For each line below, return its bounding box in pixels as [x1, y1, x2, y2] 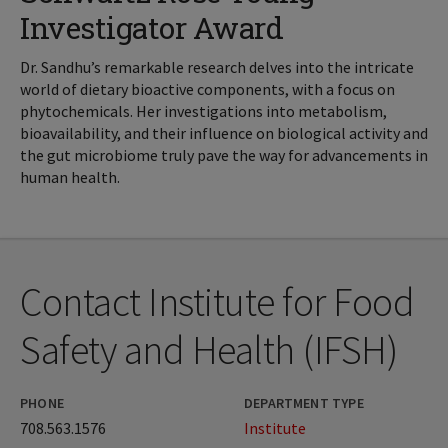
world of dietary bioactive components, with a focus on [20, 79, 395, 100]
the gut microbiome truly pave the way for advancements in [20, 145, 428, 166]
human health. [20, 167, 120, 188]
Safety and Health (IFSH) [20, 325, 397, 376]
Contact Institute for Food [20, 277, 414, 328]
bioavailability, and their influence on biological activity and [20, 123, 428, 144]
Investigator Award [20, 8, 283, 48]
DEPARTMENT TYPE [244, 394, 364, 413]
